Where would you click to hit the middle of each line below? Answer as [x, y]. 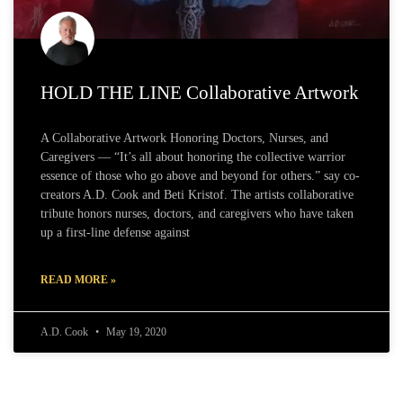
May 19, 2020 [135, 332]
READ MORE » [78, 280]
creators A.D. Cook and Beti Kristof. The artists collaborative [197, 195]
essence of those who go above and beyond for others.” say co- [200, 176]
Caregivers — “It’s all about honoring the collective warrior [193, 157]
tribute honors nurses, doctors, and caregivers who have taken [197, 214]
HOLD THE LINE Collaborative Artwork [200, 93]
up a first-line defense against [115, 233]
